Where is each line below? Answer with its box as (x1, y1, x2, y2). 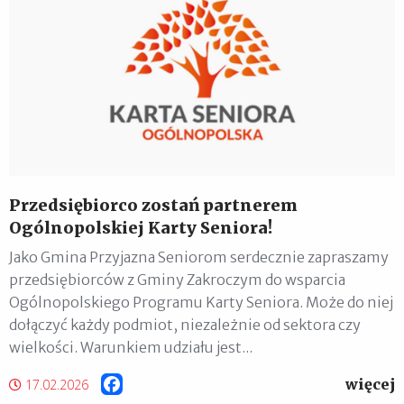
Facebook (123, 375, 188, 394)
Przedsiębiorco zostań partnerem (9, 194, 298, 216)
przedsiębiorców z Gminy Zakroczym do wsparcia (9, 270, 345, 289)
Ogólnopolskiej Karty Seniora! (9, 216, 272, 238)
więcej (345, 374, 395, 393)
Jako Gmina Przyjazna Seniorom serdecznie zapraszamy (9, 247, 389, 266)
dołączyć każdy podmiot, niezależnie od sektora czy (9, 315, 361, 334)
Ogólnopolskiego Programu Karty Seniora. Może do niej (9, 292, 393, 311)
